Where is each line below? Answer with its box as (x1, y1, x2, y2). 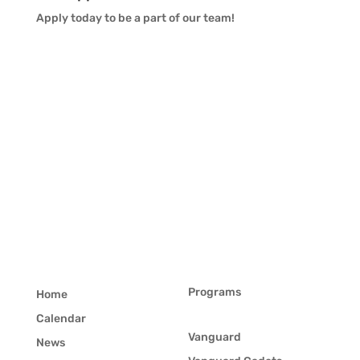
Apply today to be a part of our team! (35, 10, 235, 25)
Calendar (35, 311, 86, 325)
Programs (187, 284, 241, 299)
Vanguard (187, 329, 241, 344)
